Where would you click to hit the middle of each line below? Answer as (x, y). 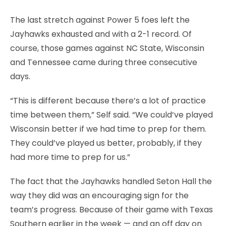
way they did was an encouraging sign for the (99, 195)
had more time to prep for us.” (70, 157)
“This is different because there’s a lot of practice (108, 100)
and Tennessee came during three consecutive (104, 62)
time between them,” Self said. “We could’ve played (111, 115)
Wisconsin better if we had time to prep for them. (108, 129)
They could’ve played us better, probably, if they (106, 143)
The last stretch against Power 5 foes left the (100, 20)
